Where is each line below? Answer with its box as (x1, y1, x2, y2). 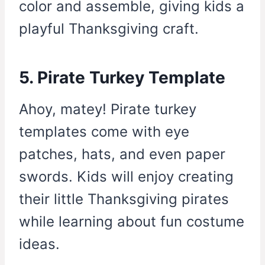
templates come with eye (19, 123, 189, 141)
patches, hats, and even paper (19, 146, 225, 163)
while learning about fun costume (19, 213, 244, 231)
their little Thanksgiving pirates (19, 190, 229, 208)
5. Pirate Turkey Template (19, 67, 225, 88)
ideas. (19, 235, 60, 253)
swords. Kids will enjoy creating (19, 168, 234, 186)
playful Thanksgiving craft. (19, 20, 199, 38)
